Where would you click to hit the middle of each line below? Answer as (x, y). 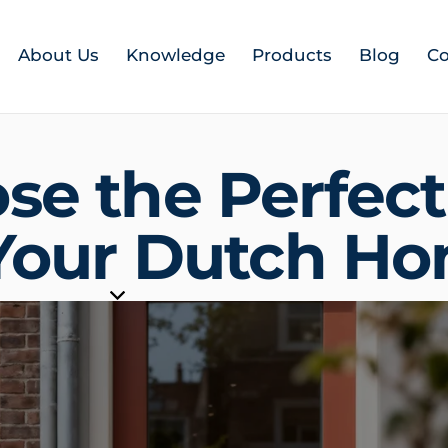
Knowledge (175, 54)
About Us (58, 54)
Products (292, 54)
